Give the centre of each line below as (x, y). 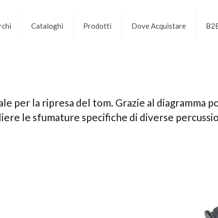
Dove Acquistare (158, 26)
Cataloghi (47, 26)
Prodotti (97, 26)
